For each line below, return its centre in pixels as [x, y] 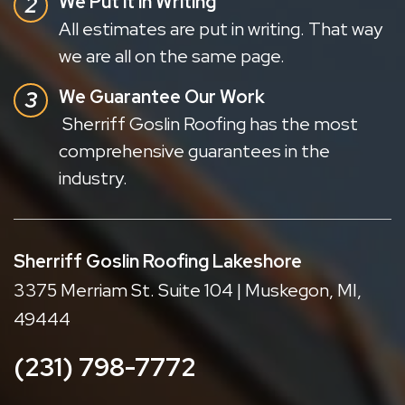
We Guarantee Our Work [162, 96]
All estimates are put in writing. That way [221, 28]
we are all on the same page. [172, 56]
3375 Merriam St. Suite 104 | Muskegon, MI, [188, 290]
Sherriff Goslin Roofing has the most [208, 123]
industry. [93, 178]
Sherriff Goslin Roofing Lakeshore [158, 261]
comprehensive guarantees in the [194, 151]
